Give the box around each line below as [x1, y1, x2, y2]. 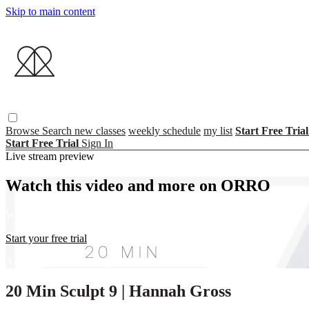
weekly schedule [128, 124, 201, 137]
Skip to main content [6, 6, 95, 17]
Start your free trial [6, 232, 87, 244]
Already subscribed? [6, 255, 97, 268]
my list [203, 124, 232, 137]
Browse [6, 124, 42, 137]
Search [42, 124, 74, 137]
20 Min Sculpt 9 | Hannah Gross [6, 281, 231, 300]
